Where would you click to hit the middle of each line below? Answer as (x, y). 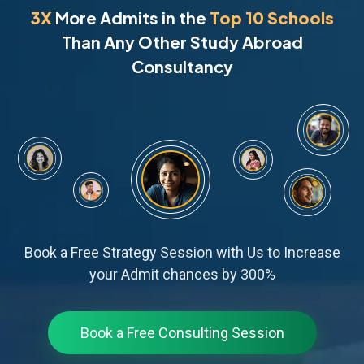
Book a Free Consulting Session (182, 333)
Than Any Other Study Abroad (182, 42)
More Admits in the (130, 17)
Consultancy (182, 66)
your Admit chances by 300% (182, 274)
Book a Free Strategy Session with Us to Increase (182, 252)
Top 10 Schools (271, 17)
